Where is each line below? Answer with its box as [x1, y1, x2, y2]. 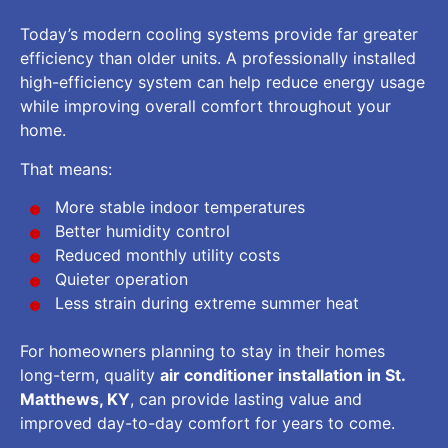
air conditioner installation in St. [160, 365, 405, 386]
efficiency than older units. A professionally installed [20, 48, 416, 69]
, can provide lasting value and [130, 389, 362, 410]
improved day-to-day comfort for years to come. [20, 413, 395, 434]
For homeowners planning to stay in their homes [20, 341, 385, 362]
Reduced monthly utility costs [55, 245, 280, 266]
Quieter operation [55, 269, 188, 290]
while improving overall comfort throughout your [20, 96, 391, 117]
